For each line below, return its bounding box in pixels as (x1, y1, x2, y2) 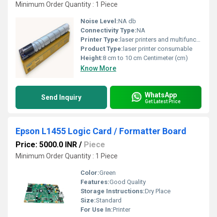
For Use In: (80, 206, 113, 213)
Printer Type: (80, 36, 120, 43)
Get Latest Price (145, 98, 181, 104)
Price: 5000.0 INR (15, 140, 77, 149)
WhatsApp (145, 91, 177, 99)
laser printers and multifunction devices (120, 36, 196, 43)
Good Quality (109, 178, 146, 186)
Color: (80, 169, 99, 176)
